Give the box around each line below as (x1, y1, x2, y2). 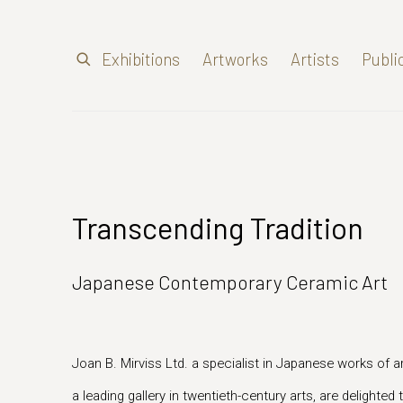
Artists (291, 49, 339, 69)
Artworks (202, 49, 268, 69)
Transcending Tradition (72, 210, 363, 246)
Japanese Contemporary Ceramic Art (72, 270, 388, 293)
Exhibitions (102, 49, 180, 69)
